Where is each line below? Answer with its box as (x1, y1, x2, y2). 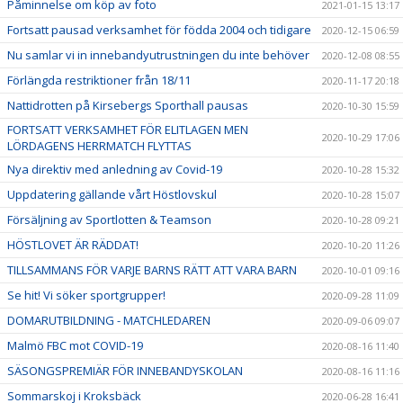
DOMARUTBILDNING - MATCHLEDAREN (7, 311, 210, 328)
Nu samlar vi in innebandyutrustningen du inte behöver (7, 46, 309, 63)
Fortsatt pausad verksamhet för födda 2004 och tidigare (7, 21, 311, 38)
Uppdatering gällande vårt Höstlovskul (7, 185, 217, 202)
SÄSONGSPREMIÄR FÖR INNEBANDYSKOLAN (7, 362, 243, 379)
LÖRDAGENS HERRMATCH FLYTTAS (7, 137, 192, 154)
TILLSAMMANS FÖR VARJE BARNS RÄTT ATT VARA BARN (7, 261, 297, 278)
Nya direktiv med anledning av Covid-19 (7, 160, 222, 177)
